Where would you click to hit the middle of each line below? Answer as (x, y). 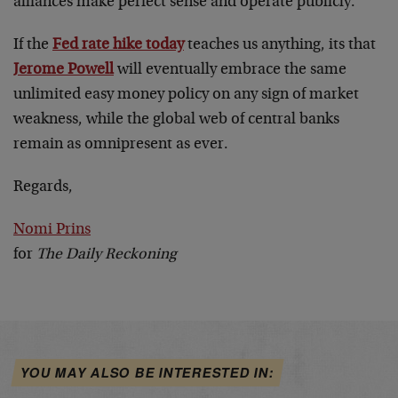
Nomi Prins (52, 230)
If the (33, 45)
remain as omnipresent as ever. (121, 144)
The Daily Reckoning (107, 255)
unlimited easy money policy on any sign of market (186, 95)
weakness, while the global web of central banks (176, 119)
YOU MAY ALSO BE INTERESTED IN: (147, 372)
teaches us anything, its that (280, 45)
